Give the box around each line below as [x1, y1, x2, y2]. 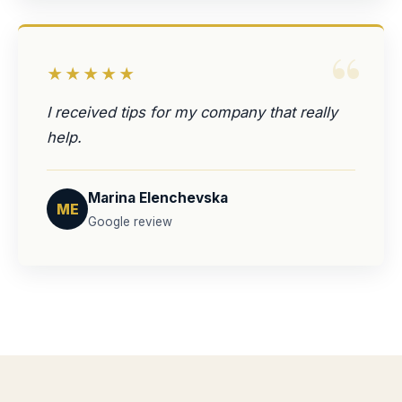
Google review [88, 214, 172, 229]
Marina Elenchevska [88, 189, 228, 206]
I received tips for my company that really [47, 103, 337, 121]
